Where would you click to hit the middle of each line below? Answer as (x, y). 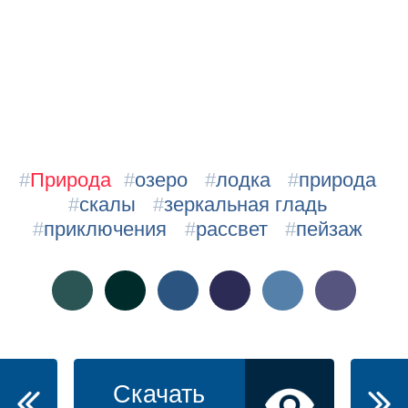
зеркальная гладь (246, 205)
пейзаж (330, 229)
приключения (106, 229)
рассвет (231, 229)
